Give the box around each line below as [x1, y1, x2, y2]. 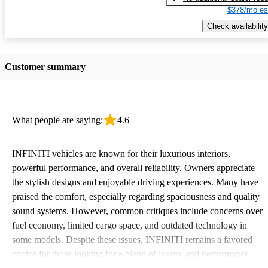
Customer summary [5, 61, 86, 72]
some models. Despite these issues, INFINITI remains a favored [12, 234, 252, 245]
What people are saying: [12, 114, 103, 125]
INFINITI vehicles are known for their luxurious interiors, [12, 148, 230, 159]
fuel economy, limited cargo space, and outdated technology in [12, 220, 247, 230]
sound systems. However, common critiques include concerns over [12, 205, 263, 216]
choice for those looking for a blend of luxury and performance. [12, 248, 251, 259]
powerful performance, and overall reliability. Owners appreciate [12, 162, 255, 173]
